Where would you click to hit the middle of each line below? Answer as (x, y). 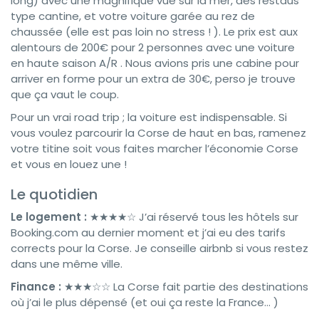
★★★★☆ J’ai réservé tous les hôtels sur (193, 216)
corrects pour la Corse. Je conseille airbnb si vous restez (159, 248)
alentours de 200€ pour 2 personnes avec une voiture (153, 47)
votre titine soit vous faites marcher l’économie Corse (155, 148)
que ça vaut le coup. (65, 94)
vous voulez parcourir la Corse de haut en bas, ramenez (158, 132)
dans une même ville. (67, 263)
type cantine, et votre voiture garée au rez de (133, 16)
